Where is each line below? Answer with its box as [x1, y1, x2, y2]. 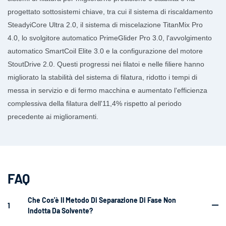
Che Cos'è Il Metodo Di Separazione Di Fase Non [28, 196, 176, 205]
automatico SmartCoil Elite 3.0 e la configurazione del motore [8, 47, 203, 55]
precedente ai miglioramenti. [8, 112, 98, 121]
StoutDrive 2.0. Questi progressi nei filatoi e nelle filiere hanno [8, 60, 204, 68]
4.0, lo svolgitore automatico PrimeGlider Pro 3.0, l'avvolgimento [8, 34, 212, 42]
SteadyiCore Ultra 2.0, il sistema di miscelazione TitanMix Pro [8, 21, 203, 29]
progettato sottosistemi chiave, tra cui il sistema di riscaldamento [8, 8, 213, 16]
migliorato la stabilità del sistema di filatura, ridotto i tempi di [8, 73, 197, 81]
